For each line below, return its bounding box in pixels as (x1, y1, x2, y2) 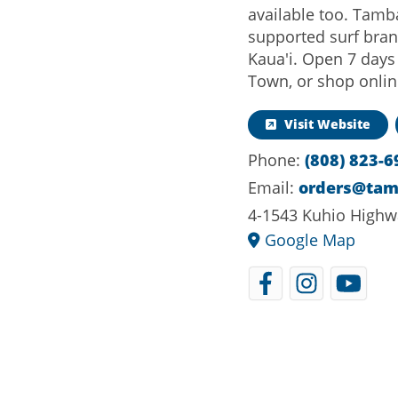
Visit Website (281, 115, 371, 132)
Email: (248, 176, 299, 198)
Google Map (260, 228, 356, 251)
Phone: (248, 148, 306, 171)
